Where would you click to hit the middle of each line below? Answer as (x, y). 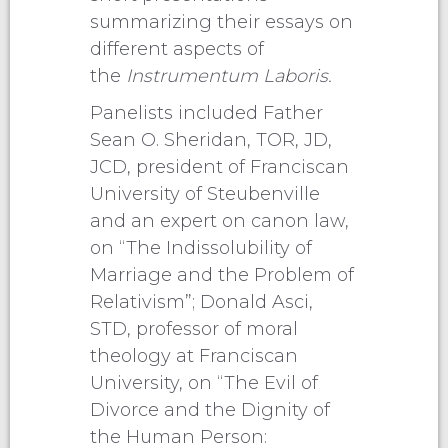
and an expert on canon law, (219, 220)
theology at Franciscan (194, 355)
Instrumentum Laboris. (229, 75)
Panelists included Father (206, 112)
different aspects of (177, 48)
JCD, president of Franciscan (219, 166)
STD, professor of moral (194, 328)
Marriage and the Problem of (222, 274)
